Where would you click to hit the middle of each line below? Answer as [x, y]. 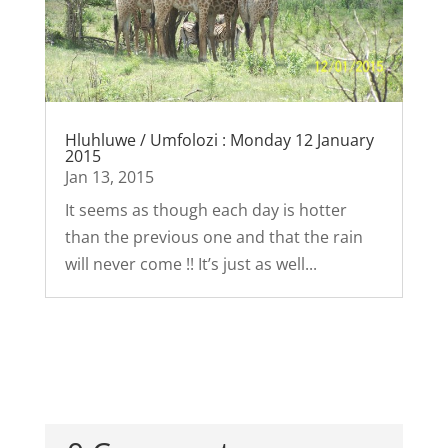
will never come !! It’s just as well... [190, 264]
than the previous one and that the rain [213, 237]
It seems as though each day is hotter [205, 210]
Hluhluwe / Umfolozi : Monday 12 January [219, 140]
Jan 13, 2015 [109, 177]
